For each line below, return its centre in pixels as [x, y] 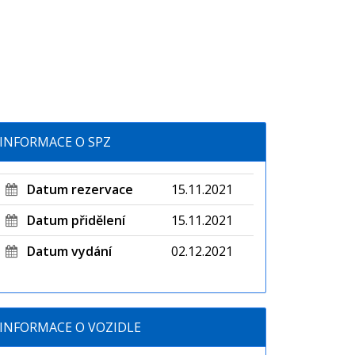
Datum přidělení [71, 220]
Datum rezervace [75, 189]
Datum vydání [64, 251]
